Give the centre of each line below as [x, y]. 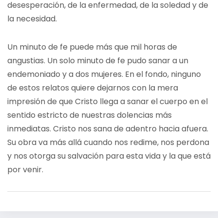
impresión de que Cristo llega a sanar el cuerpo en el [108, 101]
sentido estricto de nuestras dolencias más [90, 115]
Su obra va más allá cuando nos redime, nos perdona [108, 142]
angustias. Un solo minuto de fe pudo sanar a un [98, 61]
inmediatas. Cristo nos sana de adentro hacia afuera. [108, 129]
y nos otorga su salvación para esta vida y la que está [109, 156]
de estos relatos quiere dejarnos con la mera [93, 88]
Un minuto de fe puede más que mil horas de [92, 47]
